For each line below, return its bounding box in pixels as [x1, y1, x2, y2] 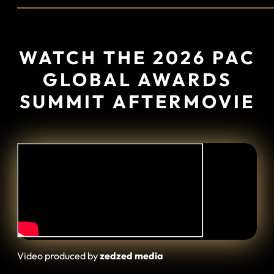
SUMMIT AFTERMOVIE [19, 90, 255, 113]
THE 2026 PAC [103, 46, 256, 69]
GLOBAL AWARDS [42, 68, 232, 91]
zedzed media [100, 250, 163, 262]
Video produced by [17, 250, 100, 262]
